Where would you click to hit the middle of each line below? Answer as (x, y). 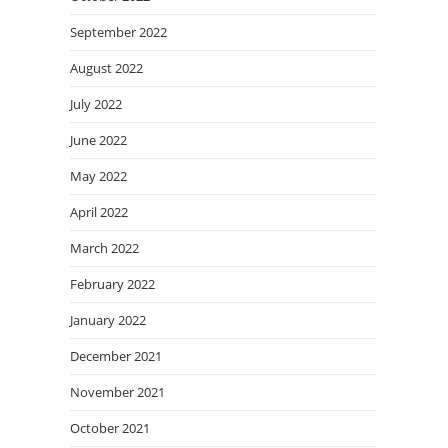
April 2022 (99, 212)
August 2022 (106, 68)
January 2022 (108, 320)
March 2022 (104, 248)
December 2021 (116, 356)
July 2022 (96, 104)
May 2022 (98, 176)
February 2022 (112, 284)
